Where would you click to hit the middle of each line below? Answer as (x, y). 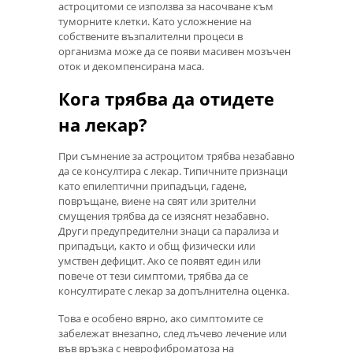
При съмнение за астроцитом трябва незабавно (176, 156)
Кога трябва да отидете (166, 98)
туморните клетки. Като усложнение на (155, 22)
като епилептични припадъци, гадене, (152, 186)
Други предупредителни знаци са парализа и (169, 230)
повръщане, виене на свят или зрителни (157, 201)
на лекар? (103, 124)
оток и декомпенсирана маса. (131, 67)
